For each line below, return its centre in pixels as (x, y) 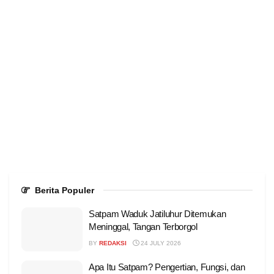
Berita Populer (65, 191)
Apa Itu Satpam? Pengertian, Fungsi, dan (167, 267)
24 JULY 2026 (160, 243)
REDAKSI (113, 243)
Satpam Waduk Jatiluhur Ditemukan (157, 214)
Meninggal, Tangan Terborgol (143, 227)
